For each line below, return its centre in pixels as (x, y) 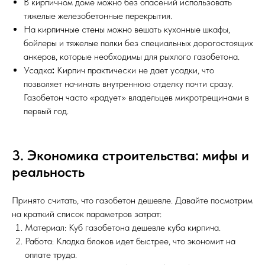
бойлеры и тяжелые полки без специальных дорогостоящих (138, 43)
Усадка (38, 70)
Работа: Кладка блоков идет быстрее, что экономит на (130, 241)
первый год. (46, 111)
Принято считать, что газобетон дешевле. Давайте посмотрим (132, 200)
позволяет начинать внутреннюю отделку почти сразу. (128, 83)
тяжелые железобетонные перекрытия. (98, 15)
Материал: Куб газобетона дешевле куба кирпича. (123, 227)
